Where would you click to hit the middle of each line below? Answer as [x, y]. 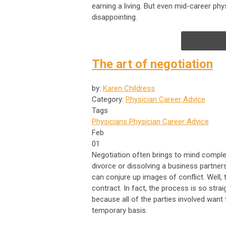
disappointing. [115, 17]
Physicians [109, 121]
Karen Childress [129, 88]
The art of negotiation [152, 64]
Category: [109, 99]
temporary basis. [120, 210]
